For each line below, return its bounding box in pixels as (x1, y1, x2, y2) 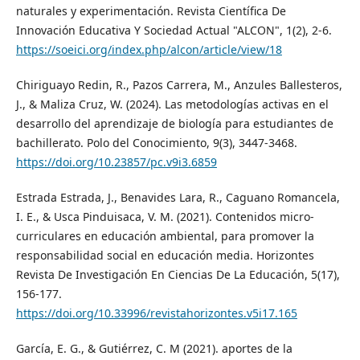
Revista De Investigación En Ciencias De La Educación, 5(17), (15, 266, 340, 282)
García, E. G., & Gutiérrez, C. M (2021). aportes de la (15, 340, 292, 356)
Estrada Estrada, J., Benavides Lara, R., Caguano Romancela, (15, 189, 340, 205)
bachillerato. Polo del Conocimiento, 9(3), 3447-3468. (15, 134, 297, 150)
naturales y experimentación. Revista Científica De (15, 2, 286, 18)
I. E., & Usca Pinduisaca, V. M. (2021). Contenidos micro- (15, 208, 314, 224)
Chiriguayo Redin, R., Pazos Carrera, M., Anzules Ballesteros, (15, 76, 342, 92)
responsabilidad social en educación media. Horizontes (15, 247, 314, 263)
